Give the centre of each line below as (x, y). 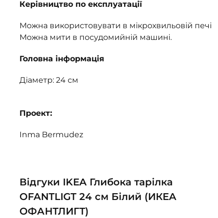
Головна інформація (62, 59)
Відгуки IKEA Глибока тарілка (96, 182)
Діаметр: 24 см (49, 80)
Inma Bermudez (51, 135)
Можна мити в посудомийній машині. (96, 37)
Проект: (36, 113)
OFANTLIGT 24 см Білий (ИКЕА (98, 197)
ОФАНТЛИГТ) (54, 211)
